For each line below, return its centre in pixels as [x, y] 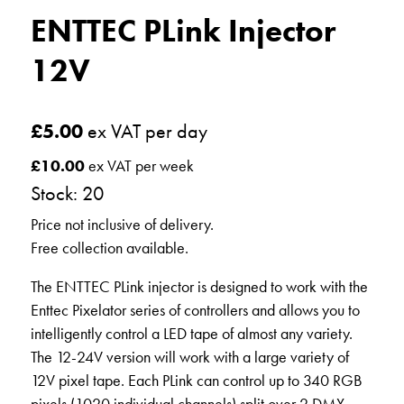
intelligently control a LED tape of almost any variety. [191, 334]
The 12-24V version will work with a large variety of [189, 358]
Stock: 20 [67, 194]
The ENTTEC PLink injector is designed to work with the [199, 287]
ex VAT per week [139, 166]
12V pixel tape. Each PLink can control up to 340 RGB [196, 381]
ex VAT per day [145, 132]
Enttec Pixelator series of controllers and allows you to [195, 311]
